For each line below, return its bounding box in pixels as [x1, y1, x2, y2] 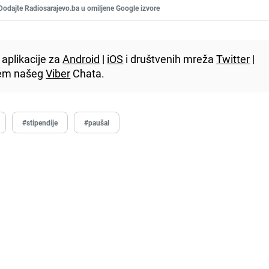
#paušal [84, 117, 110, 127]
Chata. [70, 65, 105, 80]
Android [62, 51, 100, 66]
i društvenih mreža [123, 51, 217, 66]
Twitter [216, 51, 250, 66]
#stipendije [22, 117, 58, 127]
